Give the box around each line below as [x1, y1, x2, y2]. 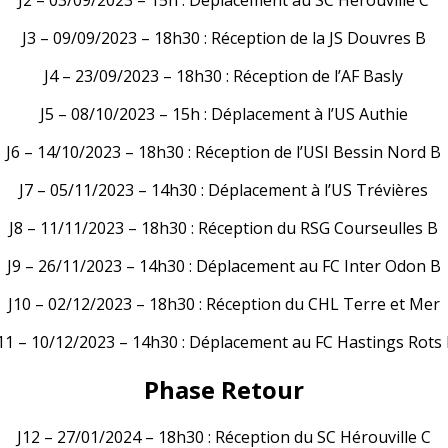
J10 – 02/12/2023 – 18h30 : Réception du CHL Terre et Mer [7, 292, 440, 315]
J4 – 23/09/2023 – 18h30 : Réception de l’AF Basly [44, 64, 404, 87]
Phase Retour [143, 372, 304, 406]
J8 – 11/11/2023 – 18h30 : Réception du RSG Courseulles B [9, 216, 439, 239]
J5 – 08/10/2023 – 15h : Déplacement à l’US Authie [39, 102, 408, 125]
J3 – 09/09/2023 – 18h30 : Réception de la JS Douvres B [21, 26, 426, 49]
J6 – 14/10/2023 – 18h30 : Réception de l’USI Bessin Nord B [6, 140, 442, 163]
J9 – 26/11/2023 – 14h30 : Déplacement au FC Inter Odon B [6, 254, 441, 277]
